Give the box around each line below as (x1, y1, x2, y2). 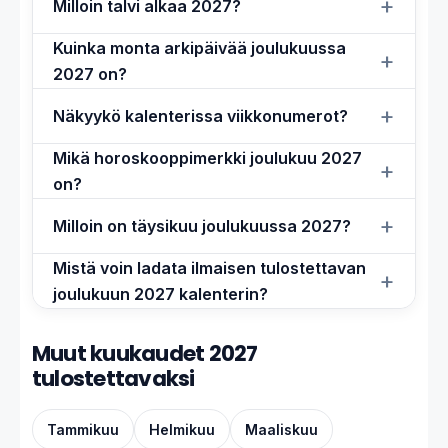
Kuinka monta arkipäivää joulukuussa (53, 38, 346, 59)
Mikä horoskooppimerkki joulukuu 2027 (53, 148, 362, 169)
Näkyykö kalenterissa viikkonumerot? (53, 106, 348, 127)
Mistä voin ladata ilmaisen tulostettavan (53, 258, 366, 279)
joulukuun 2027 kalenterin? (53, 284, 268, 305)
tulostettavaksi (32, 363, 195, 395)
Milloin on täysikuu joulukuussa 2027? (53, 216, 351, 237)
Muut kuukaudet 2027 (32, 338, 258, 370)
